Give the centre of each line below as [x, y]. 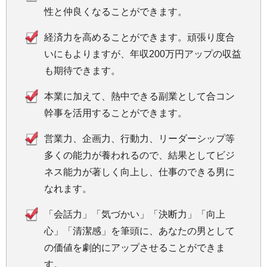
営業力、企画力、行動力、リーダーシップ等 [139, 138]
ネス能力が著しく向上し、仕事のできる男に [139, 172]
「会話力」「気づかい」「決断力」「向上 [135, 214]
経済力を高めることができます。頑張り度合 [139, 37]
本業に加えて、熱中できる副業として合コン [139, 96]
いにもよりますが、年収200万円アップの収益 [143, 54]
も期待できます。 [82, 70]
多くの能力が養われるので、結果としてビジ [139, 155]
